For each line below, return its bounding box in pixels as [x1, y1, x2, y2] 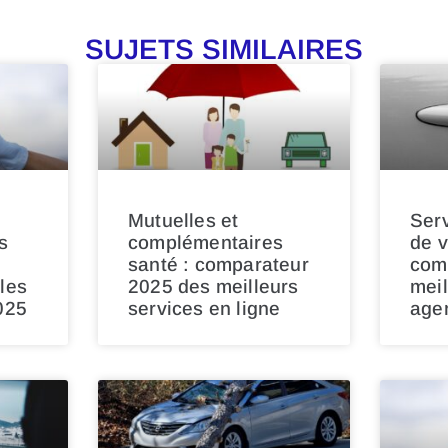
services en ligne [128, 297, 281, 319]
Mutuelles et [128, 209, 239, 231]
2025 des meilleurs [128, 275, 299, 297]
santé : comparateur [128, 253, 309, 275]
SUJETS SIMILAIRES [85, 33, 363, 65]
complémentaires [128, 231, 283, 253]
